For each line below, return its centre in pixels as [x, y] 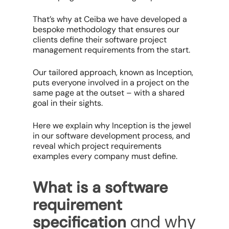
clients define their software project [100, 39]
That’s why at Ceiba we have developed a [110, 19]
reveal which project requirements [97, 146]
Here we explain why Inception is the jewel [112, 125]
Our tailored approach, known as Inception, [113, 72]
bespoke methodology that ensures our [106, 29]
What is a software [100, 187]
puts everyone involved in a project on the [111, 82]
